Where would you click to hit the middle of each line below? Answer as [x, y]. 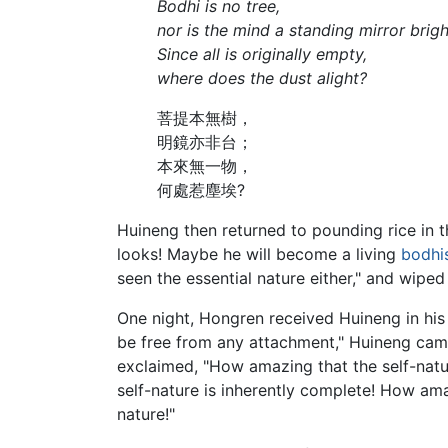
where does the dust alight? [262, 78]
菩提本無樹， [205, 118]
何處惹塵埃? [201, 190]
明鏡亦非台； [205, 142]
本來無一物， [205, 166]
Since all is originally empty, [262, 54]
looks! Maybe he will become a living [259, 254]
